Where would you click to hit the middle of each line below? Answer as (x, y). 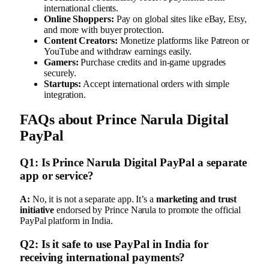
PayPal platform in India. (66, 221)
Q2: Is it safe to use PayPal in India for (114, 244)
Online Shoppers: (79, 19)
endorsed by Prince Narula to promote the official (148, 210)
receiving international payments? (103, 257)
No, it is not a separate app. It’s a (93, 199)
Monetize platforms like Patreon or (183, 40)
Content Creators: (81, 40)
